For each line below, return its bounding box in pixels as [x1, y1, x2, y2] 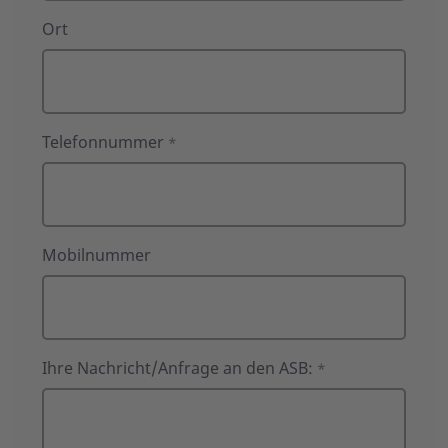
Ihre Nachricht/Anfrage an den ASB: [42, 357, 313, 380]
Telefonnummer [42, 131, 164, 154]
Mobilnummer [42, 244, 151, 267]
